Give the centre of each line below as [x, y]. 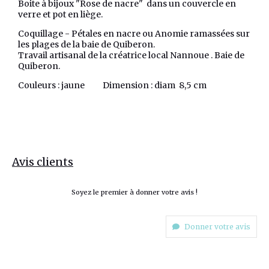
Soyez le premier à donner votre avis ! [134, 192]
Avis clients [43, 162]
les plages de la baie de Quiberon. [86, 45]
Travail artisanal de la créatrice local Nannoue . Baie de [131, 56]
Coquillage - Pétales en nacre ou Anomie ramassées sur [134, 34]
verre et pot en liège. [60, 15]
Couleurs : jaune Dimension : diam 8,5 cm [112, 86]
